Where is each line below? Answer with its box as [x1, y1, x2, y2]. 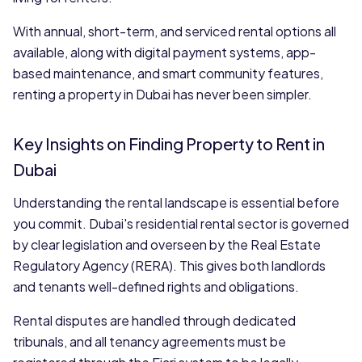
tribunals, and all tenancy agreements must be [13, 333, 286, 350]
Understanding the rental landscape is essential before [13, 194, 339, 211]
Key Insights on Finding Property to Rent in [13, 133, 325, 154]
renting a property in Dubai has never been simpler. [13, 86, 312, 103]
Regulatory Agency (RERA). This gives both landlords [13, 257, 326, 274]
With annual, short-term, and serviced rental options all [13, 23, 336, 40]
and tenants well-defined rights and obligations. [13, 278, 301, 295]
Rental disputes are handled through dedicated [13, 312, 296, 329]
